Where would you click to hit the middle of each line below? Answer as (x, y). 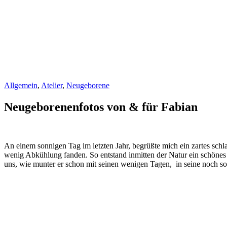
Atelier (52, 85)
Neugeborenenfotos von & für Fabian (101, 107)
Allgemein (21, 85)
